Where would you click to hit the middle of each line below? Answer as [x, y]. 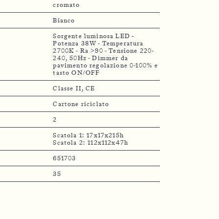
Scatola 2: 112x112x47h [91, 142]
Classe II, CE [74, 88]
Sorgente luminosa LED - [93, 36]
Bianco [64, 20]
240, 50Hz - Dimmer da [90, 58]
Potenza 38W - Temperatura [98, 43]
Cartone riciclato [81, 104]
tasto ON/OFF [77, 72]
